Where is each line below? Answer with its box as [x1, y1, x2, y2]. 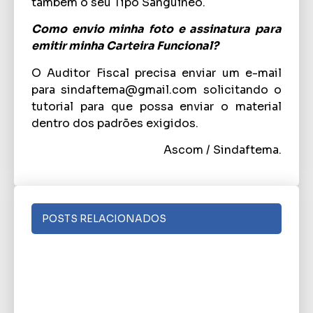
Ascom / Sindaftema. [163, 142, 282, 157]
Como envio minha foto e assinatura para [31, 22, 282, 37]
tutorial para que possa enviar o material [31, 99, 282, 114]
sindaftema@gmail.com [61, 82, 198, 97]
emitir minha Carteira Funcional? [31, 38, 219, 54]
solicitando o [197, 82, 282, 97]
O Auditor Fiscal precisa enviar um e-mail [31, 65, 282, 80]
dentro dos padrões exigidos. [31, 115, 198, 131]
